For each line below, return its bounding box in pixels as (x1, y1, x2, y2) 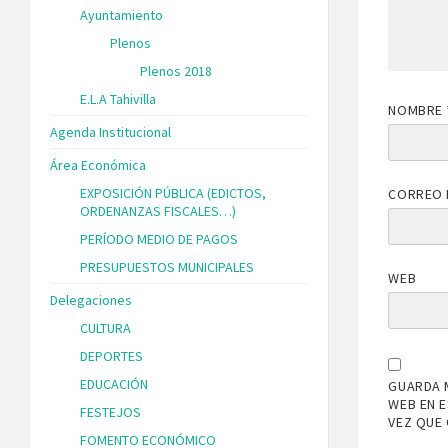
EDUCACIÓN (80, 374, 148, 393)
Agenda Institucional (50, 122, 171, 141)
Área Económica (50, 155, 146, 174)
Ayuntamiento (80, 5, 163, 24)
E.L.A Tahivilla (80, 89, 156, 108)
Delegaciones (50, 290, 132, 309)
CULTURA (80, 318, 131, 337)
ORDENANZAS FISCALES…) (80, 201, 236, 220)
